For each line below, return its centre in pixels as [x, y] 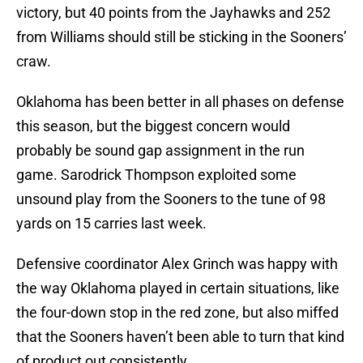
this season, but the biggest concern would [153, 126]
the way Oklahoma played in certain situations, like [178, 288]
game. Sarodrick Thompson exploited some [156, 175]
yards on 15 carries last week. [111, 224]
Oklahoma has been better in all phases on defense [180, 102]
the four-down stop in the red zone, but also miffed [177, 313]
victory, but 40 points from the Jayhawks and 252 [173, 13]
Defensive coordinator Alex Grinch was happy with [177, 264]
